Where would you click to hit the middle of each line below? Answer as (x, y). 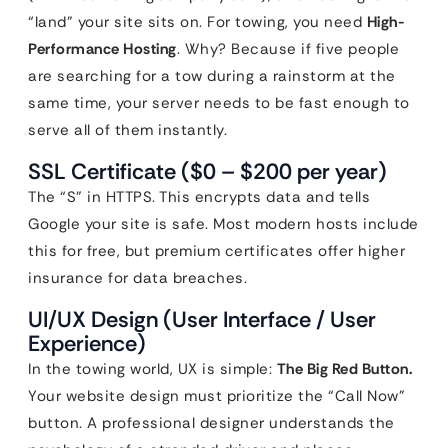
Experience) (87, 343)
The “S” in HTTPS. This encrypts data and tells (199, 197)
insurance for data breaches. (137, 278)
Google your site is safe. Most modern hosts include (223, 224)
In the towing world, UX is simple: (152, 369)
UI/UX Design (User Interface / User (202, 319)
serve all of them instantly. (127, 130)
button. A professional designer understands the (211, 423)
